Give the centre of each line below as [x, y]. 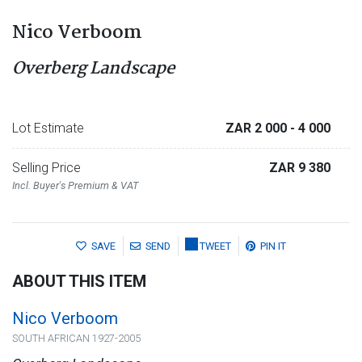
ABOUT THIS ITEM [79, 282]
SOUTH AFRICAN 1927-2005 [76, 339]
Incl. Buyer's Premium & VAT [75, 186]
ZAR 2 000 [258, 128]
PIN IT [273, 246]
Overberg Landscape [93, 69]
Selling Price [46, 168]
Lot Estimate [48, 128]
